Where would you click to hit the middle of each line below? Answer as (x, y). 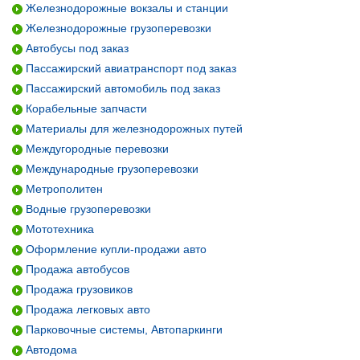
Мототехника (58, 229)
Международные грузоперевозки (110, 169)
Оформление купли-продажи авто (115, 249)
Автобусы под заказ (76, 48)
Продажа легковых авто (86, 309)
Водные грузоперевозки (87, 209)
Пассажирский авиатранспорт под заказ (129, 68)
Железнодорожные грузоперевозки (117, 28)
